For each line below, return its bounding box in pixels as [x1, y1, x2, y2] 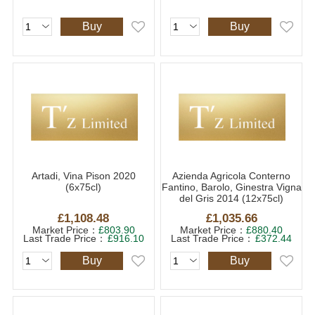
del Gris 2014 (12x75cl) [179, 193, 284, 205]
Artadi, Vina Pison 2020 [31, 170, 136, 182]
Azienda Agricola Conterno [172, 170, 291, 182]
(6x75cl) [65, 181, 102, 193]
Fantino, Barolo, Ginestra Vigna [161, 181, 302, 193]
